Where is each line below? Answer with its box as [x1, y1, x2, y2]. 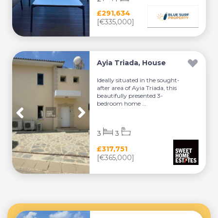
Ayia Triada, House [97, 58, 166, 67]
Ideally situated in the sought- [97, 76, 180, 84]
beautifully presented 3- [97, 92, 163, 99]
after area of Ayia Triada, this [97, 84, 177, 91]
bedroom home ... [97, 100, 147, 107]
